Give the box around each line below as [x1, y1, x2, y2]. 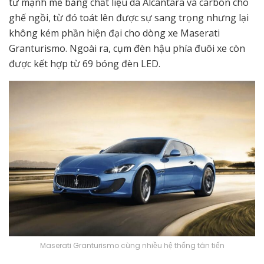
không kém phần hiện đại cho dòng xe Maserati [9, 27, 220, 40]
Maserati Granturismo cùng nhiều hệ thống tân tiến [39, 240, 225, 250]
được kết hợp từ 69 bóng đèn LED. [9, 57, 160, 71]
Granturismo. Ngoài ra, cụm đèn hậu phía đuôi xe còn [9, 42, 245, 55]
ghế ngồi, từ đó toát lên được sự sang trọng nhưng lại [9, 11, 249, 25]
